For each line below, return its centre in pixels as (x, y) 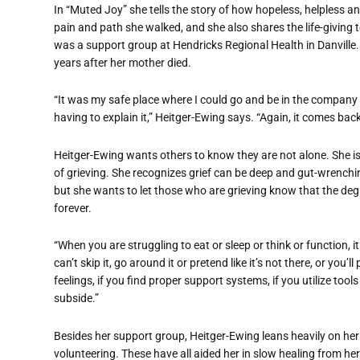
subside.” (76, 299)
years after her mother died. (123, 62)
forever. (73, 208)
